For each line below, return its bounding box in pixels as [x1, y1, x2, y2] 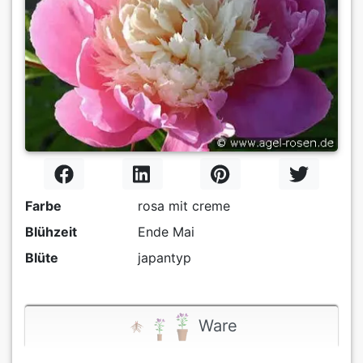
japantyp [137, 250, 191, 267]
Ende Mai [137, 224, 194, 241]
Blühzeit [25, 224, 77, 241]
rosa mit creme [137, 198, 230, 215]
